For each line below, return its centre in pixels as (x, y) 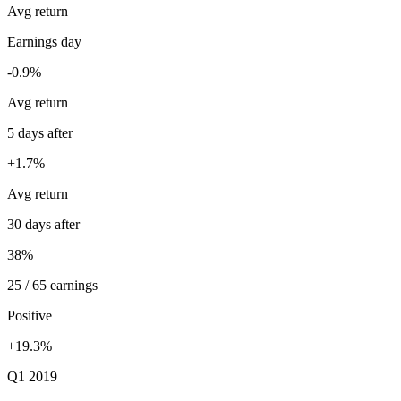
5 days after (40, 133)
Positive (30, 316)
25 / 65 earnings (52, 285)
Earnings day (44, 42)
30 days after (43, 224)
